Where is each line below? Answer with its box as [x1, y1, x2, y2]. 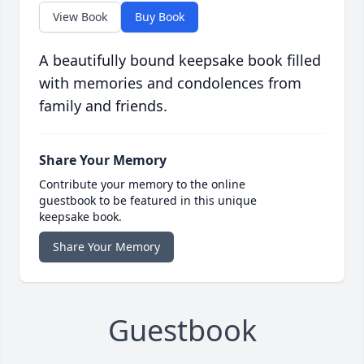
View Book [53, 9, 107, 25]
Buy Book [135, 9, 184, 25]
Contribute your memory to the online [39, 176, 245, 193]
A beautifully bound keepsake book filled [39, 50, 321, 71]
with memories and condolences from [39, 73, 301, 93]
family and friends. [39, 96, 167, 116]
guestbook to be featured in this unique [39, 193, 257, 209]
